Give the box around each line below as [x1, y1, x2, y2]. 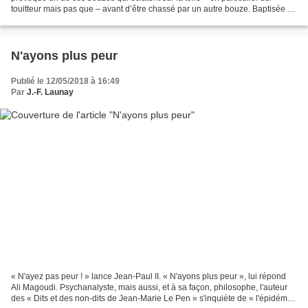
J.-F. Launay [27, 87, 74, 98]
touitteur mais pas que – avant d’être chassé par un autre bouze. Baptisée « [11, 4, 292, 14]
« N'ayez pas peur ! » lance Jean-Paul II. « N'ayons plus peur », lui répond [11, 271, 286, 281]
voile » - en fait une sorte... [11, 15, 109, 25]
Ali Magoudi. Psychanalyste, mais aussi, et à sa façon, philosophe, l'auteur [11, 282, 287, 292]
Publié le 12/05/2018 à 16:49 [11, 76, 120, 87]
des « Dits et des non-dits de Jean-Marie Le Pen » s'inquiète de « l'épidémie [11, 293, 294, 303]
